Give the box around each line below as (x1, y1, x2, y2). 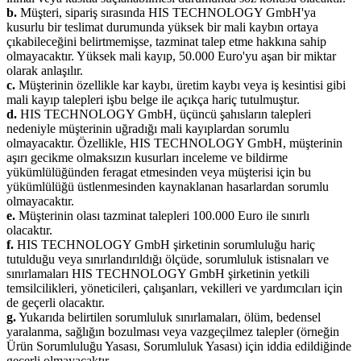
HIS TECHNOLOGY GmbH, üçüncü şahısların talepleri (17, 106, 311, 121)
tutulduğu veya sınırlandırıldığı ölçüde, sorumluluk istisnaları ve (6, 251, 329, 266)
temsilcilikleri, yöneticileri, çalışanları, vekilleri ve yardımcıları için (6, 280, 342, 295)
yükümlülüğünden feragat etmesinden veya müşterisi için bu (6, 164, 311, 179)
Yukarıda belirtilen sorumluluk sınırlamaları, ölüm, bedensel (16, 309, 321, 324)
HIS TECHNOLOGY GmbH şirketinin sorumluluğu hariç (14, 237, 315, 251)
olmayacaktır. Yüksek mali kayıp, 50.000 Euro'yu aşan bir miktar (6, 48, 336, 63)
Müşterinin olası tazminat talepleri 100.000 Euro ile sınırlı (15, 208, 309, 222)
